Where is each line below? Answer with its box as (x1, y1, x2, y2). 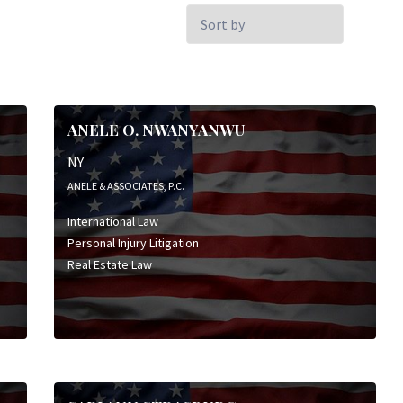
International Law (67, 212, 158, 229)
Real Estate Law (67, 255, 152, 273)
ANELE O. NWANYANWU (67, 120, 246, 140)
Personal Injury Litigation (67, 234, 199, 251)
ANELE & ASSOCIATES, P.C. (67, 178, 184, 193)
